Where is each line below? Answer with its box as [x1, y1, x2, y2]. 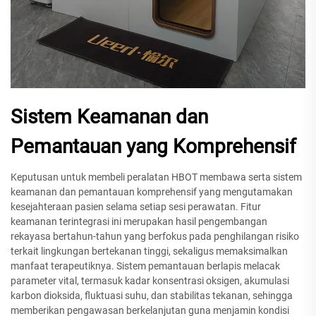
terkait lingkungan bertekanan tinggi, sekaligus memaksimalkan [11, 245, 288, 257]
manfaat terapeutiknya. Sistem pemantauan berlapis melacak [11, 260, 280, 272]
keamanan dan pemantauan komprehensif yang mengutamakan [11, 186, 293, 198]
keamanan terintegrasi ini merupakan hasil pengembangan [11, 216, 267, 228]
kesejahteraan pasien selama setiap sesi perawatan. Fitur [11, 201, 261, 213]
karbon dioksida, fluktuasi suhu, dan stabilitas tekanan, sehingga [11, 290, 293, 302]
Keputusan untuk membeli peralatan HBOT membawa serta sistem [11, 171, 302, 183]
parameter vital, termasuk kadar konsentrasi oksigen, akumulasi [11, 275, 289, 287]
